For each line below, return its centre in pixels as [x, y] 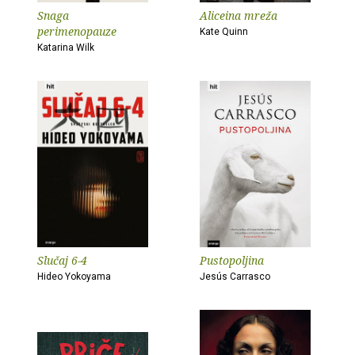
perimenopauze [77, 31]
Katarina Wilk [66, 48]
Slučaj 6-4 [62, 260]
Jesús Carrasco [235, 277]
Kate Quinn [224, 32]
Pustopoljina [232, 260]
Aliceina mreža [239, 15]
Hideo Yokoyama [74, 277]
